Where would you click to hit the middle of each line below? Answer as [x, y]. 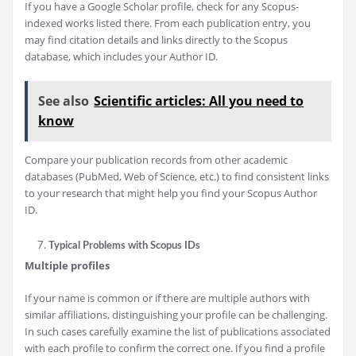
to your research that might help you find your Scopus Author [171, 193]
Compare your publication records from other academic [156, 160]
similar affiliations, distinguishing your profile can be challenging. [176, 315]
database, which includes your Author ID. [121, 57]
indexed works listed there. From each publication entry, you [168, 23]
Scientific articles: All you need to [199, 101]
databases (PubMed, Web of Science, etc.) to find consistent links [177, 177]
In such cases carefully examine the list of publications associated [178, 332]
